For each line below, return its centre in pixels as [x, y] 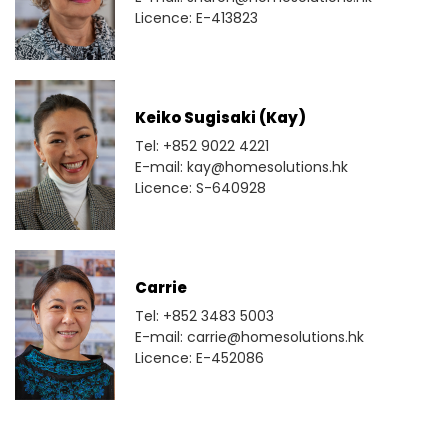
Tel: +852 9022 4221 [202, 146]
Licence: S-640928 [200, 188]
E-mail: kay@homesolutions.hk [241, 167]
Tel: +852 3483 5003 [204, 316]
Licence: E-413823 [196, 18]
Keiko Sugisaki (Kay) [220, 118]
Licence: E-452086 [199, 358]
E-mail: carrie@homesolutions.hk [249, 337]
